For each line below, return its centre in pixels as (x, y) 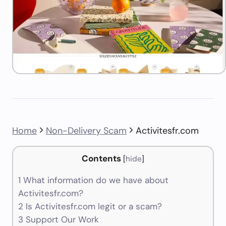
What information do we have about (95, 180)
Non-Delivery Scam (86, 131)
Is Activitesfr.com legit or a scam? (93, 207)
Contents (101, 158)
